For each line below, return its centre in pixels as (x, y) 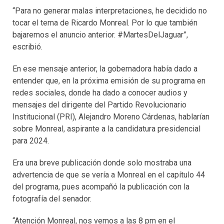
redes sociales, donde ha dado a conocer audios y (100, 93)
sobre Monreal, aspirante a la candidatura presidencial (106, 129)
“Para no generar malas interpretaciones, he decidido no (110, 11)
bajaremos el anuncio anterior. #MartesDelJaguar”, (100, 35)
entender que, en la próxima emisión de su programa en (109, 81)
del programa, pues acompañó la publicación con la (101, 187)
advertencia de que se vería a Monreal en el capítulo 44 (109, 175)
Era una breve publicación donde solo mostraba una (102, 163)
